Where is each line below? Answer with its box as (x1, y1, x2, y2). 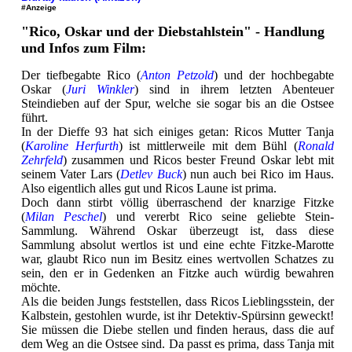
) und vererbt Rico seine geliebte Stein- (102, 209, 335, 223)
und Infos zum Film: (21, 39, 146, 56)
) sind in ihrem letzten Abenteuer (134, 82, 335, 96)
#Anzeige (21, 2, 57, 12)
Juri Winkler (65, 82, 134, 96)
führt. (21, 110, 48, 124)
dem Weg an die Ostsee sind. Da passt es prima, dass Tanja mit (21, 336, 334, 350)
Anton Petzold (141, 68, 214, 82)
